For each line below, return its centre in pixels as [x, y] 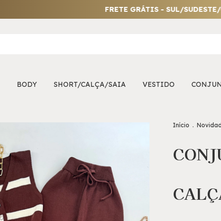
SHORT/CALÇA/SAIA [90, 84]
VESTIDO [159, 84]
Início [181, 125]
